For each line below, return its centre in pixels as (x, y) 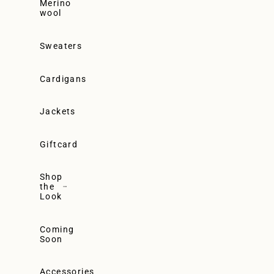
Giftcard (59, 144)
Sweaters (61, 46)
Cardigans (63, 79)
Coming (57, 229)
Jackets (58, 112)
